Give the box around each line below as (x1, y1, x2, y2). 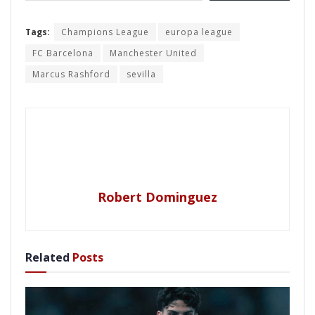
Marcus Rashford (32, 67, 110, 80)
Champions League (61, 25, 149, 38)
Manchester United (110, 46, 197, 59)
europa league (165, 25, 233, 38)
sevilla (127, 67, 156, 80)
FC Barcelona (32, 46, 94, 59)
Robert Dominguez (98, 188, 217, 205)
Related (25, 249, 70, 265)
